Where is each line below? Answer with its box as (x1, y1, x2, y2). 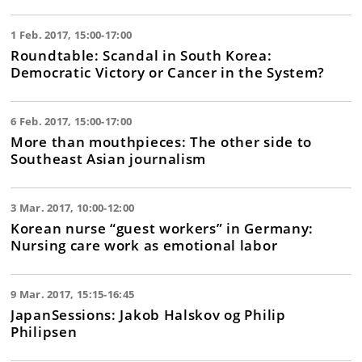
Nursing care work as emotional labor (11, 235, 278, 255)
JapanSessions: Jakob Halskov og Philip (11, 305, 286, 324)
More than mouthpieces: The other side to (11, 132, 312, 151)
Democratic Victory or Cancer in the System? (11, 62, 326, 82)
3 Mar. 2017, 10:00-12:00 (11, 200, 135, 215)
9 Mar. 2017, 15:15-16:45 (11, 287, 135, 301)
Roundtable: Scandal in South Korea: (11, 45, 272, 65)
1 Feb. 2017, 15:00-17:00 (11, 27, 133, 42)
